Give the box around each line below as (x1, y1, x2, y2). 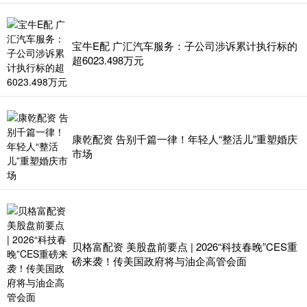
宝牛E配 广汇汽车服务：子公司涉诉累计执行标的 (72, 38, 297, 53)
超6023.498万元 (72, 53, 144, 68)
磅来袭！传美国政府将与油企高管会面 (72, 254, 247, 269)
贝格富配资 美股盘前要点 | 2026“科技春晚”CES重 (72, 239, 297, 254)
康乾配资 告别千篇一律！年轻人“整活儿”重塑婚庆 (72, 132, 297, 147)
